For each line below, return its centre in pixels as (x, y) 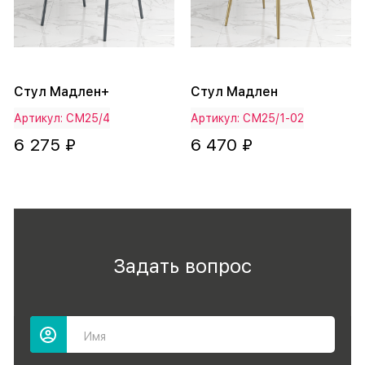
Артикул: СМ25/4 (62, 119)
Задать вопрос (182, 266)
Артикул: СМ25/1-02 (247, 119)
